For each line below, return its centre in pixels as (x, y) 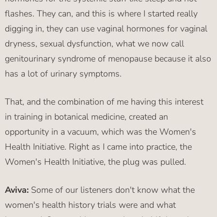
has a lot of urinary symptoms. (63, 74)
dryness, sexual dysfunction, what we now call (94, 44)
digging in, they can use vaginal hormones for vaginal (106, 29)
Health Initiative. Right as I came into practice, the (98, 147)
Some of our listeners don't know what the (113, 190)
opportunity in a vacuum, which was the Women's (101, 132)
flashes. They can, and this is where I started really (101, 14)
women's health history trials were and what (90, 205)
